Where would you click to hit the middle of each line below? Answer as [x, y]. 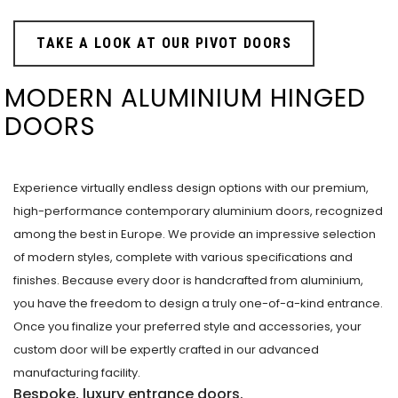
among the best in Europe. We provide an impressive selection [195, 235]
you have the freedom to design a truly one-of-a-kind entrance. [198, 304]
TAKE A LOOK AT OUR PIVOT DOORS [164, 44]
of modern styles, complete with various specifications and [183, 258]
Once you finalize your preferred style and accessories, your [187, 327]
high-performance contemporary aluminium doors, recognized [198, 211]
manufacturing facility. [77, 373]
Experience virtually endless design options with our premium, [191, 188]
